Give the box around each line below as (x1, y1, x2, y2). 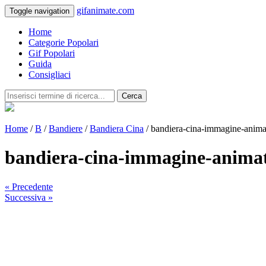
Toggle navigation (9, 7, 69, 15)
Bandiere (49, 123, 83, 134)
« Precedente (5, 181, 53, 192)
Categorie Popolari (28, 37, 99, 47)
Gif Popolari (28, 48, 75, 58)
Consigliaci (28, 69, 71, 80)
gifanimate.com (77, 5, 134, 15)
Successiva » (5, 192, 53, 202)
